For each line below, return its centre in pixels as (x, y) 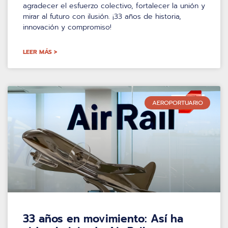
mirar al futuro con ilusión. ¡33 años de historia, (102, 16)
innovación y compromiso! (67, 27)
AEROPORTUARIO (177, 103)
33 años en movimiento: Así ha (103, 219)
